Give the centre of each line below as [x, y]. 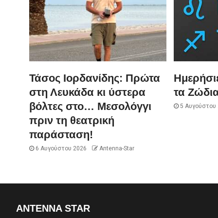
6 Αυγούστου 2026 [60, 148]
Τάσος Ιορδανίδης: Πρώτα [95, 78]
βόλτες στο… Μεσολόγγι [90, 106]
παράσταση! [61, 134]
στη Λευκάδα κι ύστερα [87, 92]
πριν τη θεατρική [72, 120]
